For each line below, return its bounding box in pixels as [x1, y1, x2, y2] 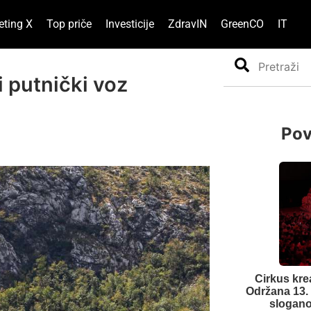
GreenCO [220, 17, 264, 31]
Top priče [46, 17, 92, 31]
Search [222, 54, 259, 68]
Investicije [105, 17, 154, 31]
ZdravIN [167, 17, 207, 31]
